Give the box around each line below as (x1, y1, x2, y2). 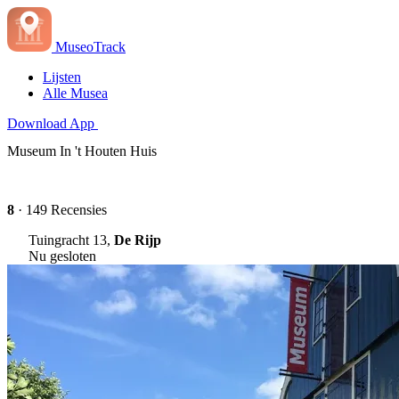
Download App (7, 116, 94, 131)
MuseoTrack (55, 39, 126, 54)
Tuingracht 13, (28, 232, 114, 248)
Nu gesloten (28, 248, 96, 264)
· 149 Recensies (14, 201, 107, 217)
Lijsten (43, 69, 81, 85)
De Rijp (114, 232, 161, 248)
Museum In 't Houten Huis (7, 143, 157, 159)
